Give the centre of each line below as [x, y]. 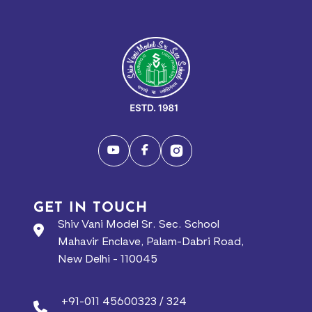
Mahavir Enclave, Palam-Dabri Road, [151, 243]
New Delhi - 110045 [108, 260]
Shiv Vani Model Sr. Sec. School [139, 225]
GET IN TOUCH [91, 209]
